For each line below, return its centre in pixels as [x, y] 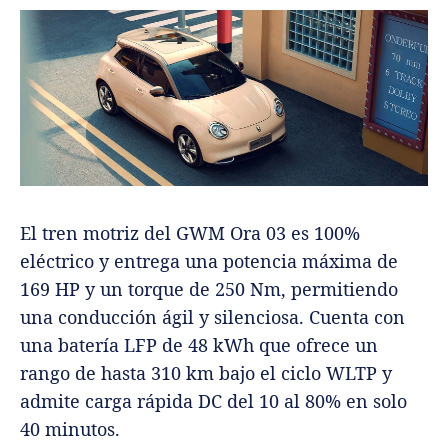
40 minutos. [70, 428]
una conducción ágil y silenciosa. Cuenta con [212, 316]
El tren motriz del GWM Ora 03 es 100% [190, 232]
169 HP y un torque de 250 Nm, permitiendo [209, 288]
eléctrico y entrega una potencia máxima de [209, 260]
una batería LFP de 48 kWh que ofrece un [199, 344]
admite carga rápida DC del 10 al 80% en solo [213, 400]
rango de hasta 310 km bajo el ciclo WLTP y [206, 372]
